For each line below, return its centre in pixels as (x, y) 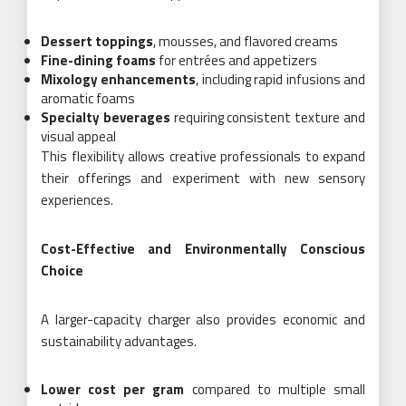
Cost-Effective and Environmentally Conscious (203, 248)
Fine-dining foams (98, 60)
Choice (62, 270)
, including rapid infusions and (281, 79)
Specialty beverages (106, 117)
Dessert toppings (97, 41)
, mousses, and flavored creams (246, 41)
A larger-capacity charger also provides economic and (203, 319)
